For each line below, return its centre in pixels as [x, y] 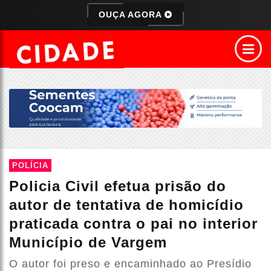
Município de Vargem [88, 243]
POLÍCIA [30, 166]
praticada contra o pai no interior [133, 224]
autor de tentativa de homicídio [126, 205]
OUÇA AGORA [132, 15]
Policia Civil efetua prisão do [118, 186]
